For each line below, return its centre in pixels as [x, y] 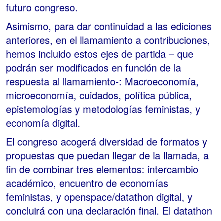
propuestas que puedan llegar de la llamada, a [107, 155]
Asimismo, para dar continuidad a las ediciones [109, 26]
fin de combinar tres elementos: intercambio [102, 169]
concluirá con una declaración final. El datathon [109, 211]
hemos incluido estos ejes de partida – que [100, 54]
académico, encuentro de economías [87, 183]
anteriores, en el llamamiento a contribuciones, [108, 40]
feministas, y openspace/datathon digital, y [99, 197]
